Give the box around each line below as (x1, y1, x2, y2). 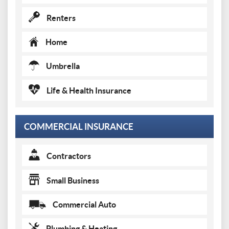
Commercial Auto (51, 200, 116, 209)
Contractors (45, 151, 91, 161)
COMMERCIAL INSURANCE (24, 122, 133, 131)
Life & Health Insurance (45, 86, 131, 95)
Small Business (45, 176, 99, 185)
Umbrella (44, 61, 80, 71)
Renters (45, 13, 76, 22)
